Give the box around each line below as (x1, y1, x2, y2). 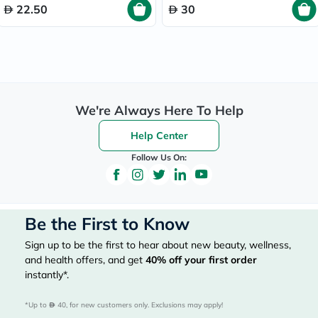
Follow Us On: (131, 151, 187, 163)
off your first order (166, 253, 257, 266)
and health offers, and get (25, 253, 146, 266)
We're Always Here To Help (75, 102, 243, 119)
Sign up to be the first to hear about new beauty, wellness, (25, 238, 291, 251)
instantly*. (25, 268, 69, 281)
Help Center (130, 128, 188, 142)
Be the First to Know (25, 212, 190, 234)
